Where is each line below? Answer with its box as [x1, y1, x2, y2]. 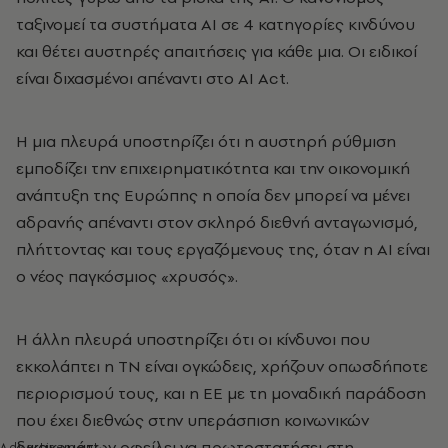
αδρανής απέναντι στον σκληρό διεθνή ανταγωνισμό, [16, 210, 418, 233]
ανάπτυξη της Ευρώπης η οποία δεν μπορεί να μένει [16, 183, 410, 206]
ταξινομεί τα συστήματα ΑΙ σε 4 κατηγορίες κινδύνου [16, 12, 415, 35]
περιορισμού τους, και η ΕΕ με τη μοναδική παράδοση [16, 381, 426, 404]
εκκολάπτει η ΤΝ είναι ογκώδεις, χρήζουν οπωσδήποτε [16, 354, 428, 377]
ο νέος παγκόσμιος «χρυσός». [16, 264, 246, 287]
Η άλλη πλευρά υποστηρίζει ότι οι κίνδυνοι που [16, 327, 370, 350]
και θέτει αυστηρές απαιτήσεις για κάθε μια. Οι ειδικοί [16, 39, 417, 62]
